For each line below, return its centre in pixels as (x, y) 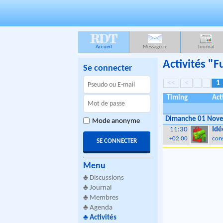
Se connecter (108, 68)
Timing (177, 98)
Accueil (104, 47)
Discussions (107, 178)
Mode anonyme (116, 121)
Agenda (101, 208)
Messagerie (155, 47)
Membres (104, 198)
